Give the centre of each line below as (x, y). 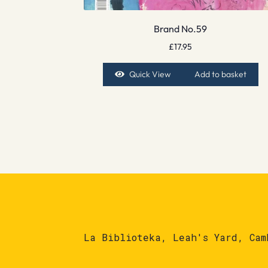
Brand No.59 (181, 29)
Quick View (150, 74)
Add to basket (221, 74)
